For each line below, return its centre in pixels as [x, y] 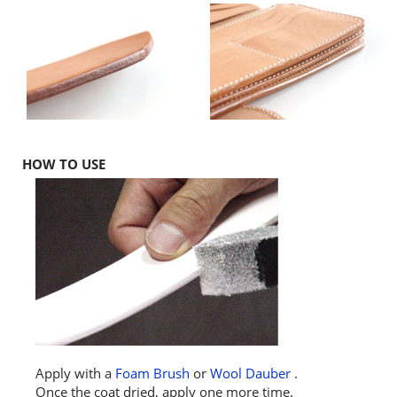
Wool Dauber [250, 373]
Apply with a [75, 373]
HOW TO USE [64, 163]
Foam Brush [152, 373]
